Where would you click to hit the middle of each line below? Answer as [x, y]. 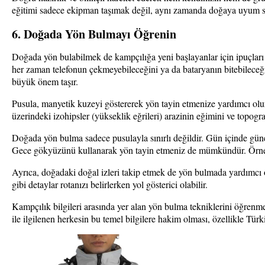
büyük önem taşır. [45, 81]
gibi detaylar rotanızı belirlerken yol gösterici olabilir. [110, 184]
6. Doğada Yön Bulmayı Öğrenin [94, 34]
